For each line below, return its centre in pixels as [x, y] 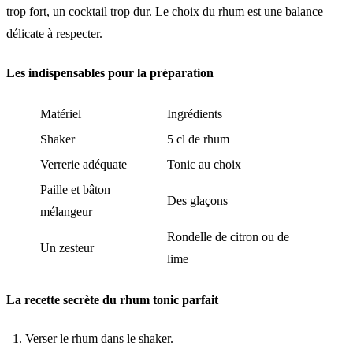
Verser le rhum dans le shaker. [99, 339]
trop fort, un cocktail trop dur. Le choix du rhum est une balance [165, 12]
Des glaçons [197, 200]
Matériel [61, 113]
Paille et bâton [75, 189]
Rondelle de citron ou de [228, 236]
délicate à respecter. [54, 34]
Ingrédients [195, 113]
